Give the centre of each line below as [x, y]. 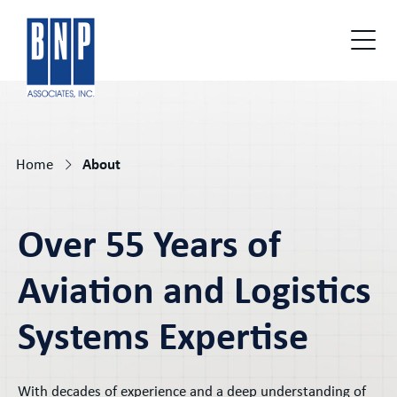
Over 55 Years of [149, 248]
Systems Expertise [163, 340]
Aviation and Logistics [195, 294]
